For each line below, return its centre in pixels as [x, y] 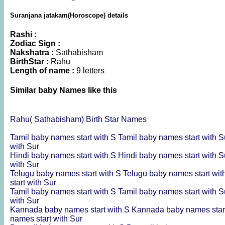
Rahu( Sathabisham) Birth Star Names [78, 119]
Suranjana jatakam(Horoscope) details [69, 15]
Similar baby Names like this [64, 90]
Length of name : [43, 71]
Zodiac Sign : [35, 44]
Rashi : [23, 35]
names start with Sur [46, 218]
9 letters [90, 71]
